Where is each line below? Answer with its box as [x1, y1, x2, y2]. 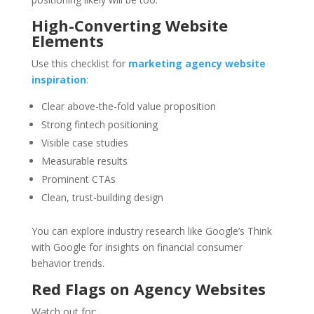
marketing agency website [128, 57, 266, 71]
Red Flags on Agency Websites [31, 278, 266, 300]
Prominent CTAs [41, 172, 116, 186]
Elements [31, 30, 104, 52]
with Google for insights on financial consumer [31, 240, 243, 254]
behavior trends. [31, 257, 104, 271]
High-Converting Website [31, 15, 228, 36]
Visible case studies [41, 136, 128, 150]
